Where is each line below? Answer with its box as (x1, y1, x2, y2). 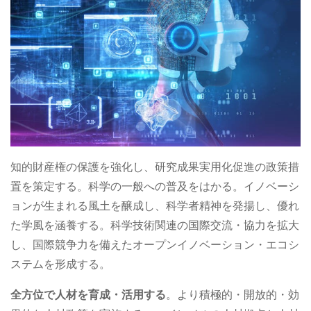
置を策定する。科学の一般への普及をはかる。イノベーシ (10, 178, 299, 195)
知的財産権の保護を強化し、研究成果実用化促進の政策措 (10, 159, 299, 176)
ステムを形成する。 (10, 256, 110, 273)
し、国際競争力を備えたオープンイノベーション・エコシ (10, 237, 299, 253)
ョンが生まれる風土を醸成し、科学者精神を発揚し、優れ (10, 198, 299, 215)
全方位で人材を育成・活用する (10, 287, 166, 303)
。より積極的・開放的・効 (166, 287, 299, 303)
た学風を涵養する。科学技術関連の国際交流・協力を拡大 (10, 217, 299, 234)
